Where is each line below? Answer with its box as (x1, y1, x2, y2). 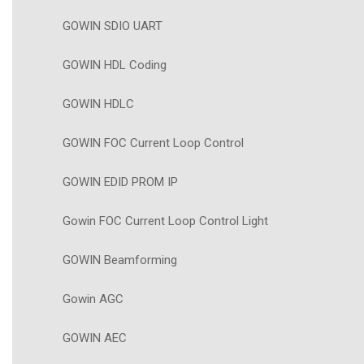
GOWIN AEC (63, 331, 127, 346)
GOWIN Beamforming (63, 253, 177, 268)
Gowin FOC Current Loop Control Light (63, 214, 268, 229)
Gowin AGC (63, 292, 123, 307)
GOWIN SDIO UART (63, 19, 162, 34)
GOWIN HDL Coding (63, 58, 167, 73)
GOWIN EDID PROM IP (63, 175, 178, 190)
